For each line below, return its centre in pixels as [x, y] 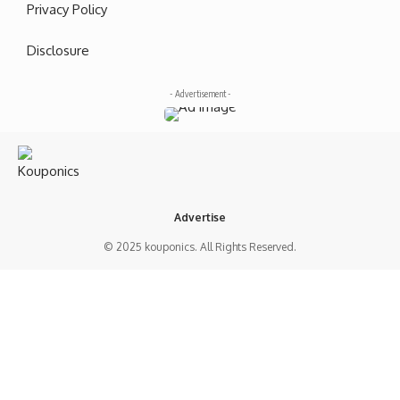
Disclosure [58, 50]
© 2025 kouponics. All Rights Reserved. [200, 246]
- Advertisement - [200, 93]
